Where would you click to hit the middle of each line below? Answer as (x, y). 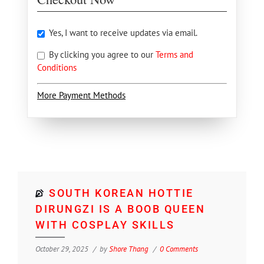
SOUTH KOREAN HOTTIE (121, 193)
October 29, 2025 (62, 249)
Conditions (57, 67)
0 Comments (179, 249)
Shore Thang (129, 249)
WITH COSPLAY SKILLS (105, 225)
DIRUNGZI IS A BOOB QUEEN (120, 209)
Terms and (174, 55)
